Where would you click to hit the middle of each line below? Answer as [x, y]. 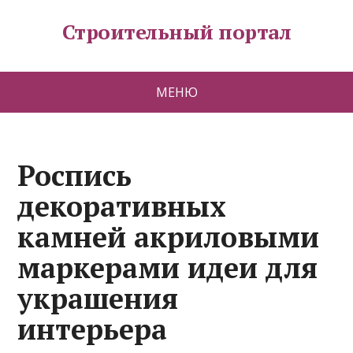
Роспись [75, 175]
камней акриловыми [169, 237]
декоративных [122, 206]
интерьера [93, 329]
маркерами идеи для [168, 268]
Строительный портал [176, 32]
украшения [98, 298]
